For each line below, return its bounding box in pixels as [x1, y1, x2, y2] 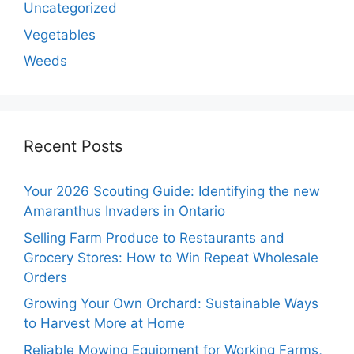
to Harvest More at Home [24, 315, 185, 332]
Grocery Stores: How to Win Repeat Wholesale [24, 249, 318, 265]
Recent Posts [24, 137, 122, 156]
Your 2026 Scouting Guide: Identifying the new [24, 183, 320, 200]
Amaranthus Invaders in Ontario [24, 203, 225, 220]
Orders [24, 269, 67, 285]
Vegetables [24, 26, 96, 43]
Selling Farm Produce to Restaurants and [24, 229, 284, 246]
